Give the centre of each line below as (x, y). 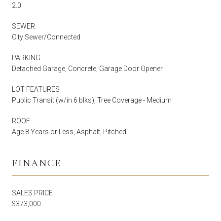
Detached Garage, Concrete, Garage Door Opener (87, 68)
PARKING (26, 57)
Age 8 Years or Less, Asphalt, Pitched (69, 131)
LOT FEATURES (36, 89)
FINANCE (37, 163)
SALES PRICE (32, 193)
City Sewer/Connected (46, 37)
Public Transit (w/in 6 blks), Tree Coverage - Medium (92, 100)
